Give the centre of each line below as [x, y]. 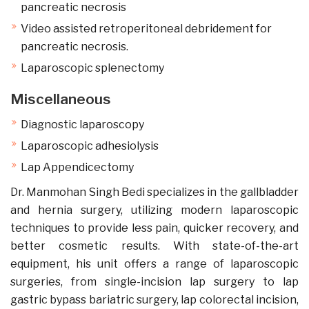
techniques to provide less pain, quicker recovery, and [154, 228]
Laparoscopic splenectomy [92, 68]
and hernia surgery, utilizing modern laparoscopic [154, 210]
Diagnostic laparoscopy [82, 124]
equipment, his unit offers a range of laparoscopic [154, 264]
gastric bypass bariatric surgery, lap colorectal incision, [154, 300]
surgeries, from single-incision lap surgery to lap [154, 282]
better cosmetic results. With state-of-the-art [154, 246]
